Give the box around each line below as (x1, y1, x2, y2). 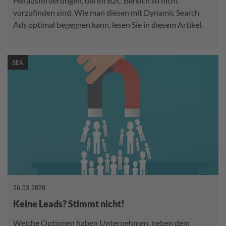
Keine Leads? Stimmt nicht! (13, 198, 125, 209)
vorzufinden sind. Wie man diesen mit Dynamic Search (13, 7, 199, 17)
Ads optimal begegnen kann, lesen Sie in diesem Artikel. (13, 19, 203, 29)
